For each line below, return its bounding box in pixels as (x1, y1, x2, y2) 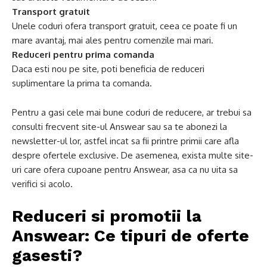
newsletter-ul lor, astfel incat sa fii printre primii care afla (12, 135, 239, 147)
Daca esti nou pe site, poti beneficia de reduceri (12, 63, 204, 74)
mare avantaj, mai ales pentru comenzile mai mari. (12, 35, 213, 46)
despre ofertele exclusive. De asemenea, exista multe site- (12, 150, 253, 161)
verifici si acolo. (12, 178, 73, 190)
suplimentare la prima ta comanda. (12, 77, 152, 89)
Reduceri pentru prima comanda (12, 49, 154, 60)
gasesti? (12, 246, 82, 265)
